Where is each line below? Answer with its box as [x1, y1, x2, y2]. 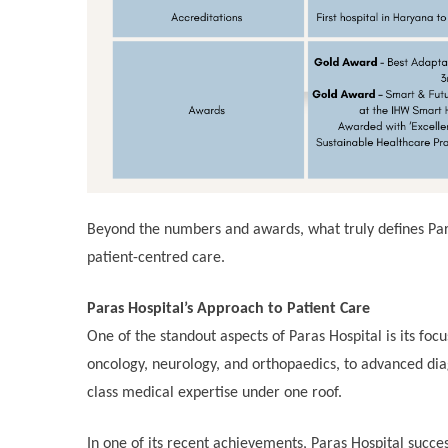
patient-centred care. [87, 249, 225, 266]
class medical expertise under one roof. [87, 384, 342, 401]
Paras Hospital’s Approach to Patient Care [87, 300, 370, 317]
